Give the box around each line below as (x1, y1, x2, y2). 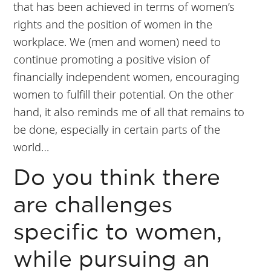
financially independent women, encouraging (13, 68, 240, 84)
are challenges (13, 195, 173, 216)
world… (13, 139, 50, 154)
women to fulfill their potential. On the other (13, 86, 234, 102)
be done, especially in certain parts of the (13, 121, 221, 137)
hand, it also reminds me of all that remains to (13, 103, 245, 119)
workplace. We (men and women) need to (13, 33, 221, 49)
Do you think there (13, 168, 221, 189)
